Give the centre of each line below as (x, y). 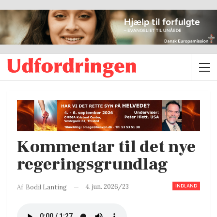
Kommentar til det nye (106, 147)
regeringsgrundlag (93, 164)
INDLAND (186, 186)
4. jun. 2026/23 (107, 186)
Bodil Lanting (46, 187)
